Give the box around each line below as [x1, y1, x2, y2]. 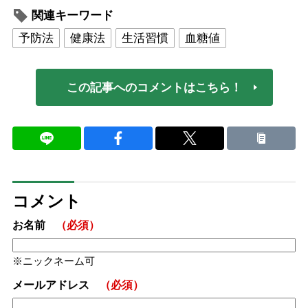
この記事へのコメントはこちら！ [66, 80, 242, 94]
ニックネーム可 [22, 255, 95, 267]
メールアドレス [12, 279, 89, 291]
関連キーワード [31, 9, 113, 23]
